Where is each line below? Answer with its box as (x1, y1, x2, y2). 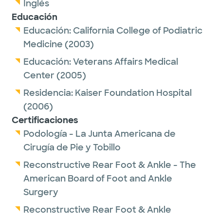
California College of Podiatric (73, 25, 202, 36)
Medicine (23, 38, 63, 50)
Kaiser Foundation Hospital (75, 87, 192, 99)
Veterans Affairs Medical (73, 56, 178, 68)
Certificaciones (12, 114, 78, 126)
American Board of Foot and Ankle (23, 173, 172, 184)
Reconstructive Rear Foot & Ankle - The (23, 159, 196, 171)
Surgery (23, 186, 58, 198)
